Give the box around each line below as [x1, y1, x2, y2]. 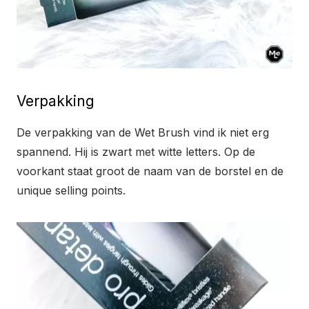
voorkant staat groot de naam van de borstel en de [17, 164, 283, 179]
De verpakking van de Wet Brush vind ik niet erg [17, 126, 269, 140]
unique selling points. [17, 183, 126, 198]
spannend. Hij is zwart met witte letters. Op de [17, 145, 255, 159]
